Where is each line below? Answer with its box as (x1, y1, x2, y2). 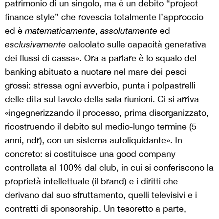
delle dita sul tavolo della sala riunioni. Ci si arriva (5, 94, 199, 105)
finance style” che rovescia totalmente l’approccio (5, 12, 203, 22)
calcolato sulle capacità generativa (66, 39, 206, 50)
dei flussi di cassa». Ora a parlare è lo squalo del (5, 53, 197, 64)
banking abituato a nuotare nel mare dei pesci (5, 66, 187, 77)
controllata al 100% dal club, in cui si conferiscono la (5, 162, 214, 173)
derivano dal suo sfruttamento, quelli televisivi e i (5, 190, 197, 200)
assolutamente (100, 25, 157, 36)
